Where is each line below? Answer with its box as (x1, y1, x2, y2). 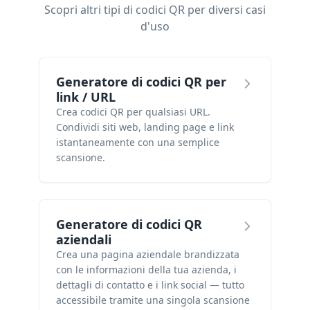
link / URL (56, 89, 116, 105)
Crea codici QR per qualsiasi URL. (56, 105, 210, 118)
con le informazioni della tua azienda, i (56, 263, 237, 276)
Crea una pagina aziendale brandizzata (56, 248, 239, 261)
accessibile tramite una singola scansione (56, 293, 250, 307)
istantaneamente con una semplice (56, 136, 219, 149)
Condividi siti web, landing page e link (56, 120, 234, 134)
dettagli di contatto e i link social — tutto (56, 278, 244, 291)
